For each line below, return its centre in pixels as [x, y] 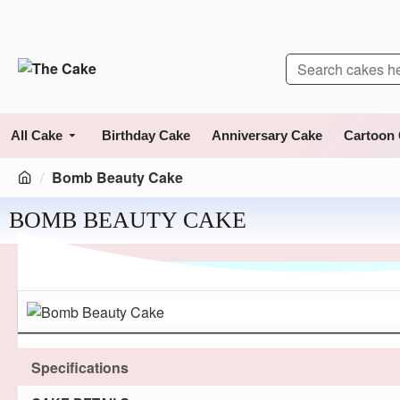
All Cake [37, 135]
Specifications [80, 367]
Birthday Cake [146, 135]
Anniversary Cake [267, 135]
